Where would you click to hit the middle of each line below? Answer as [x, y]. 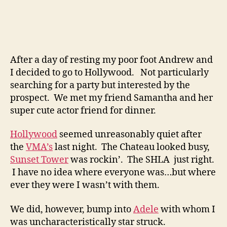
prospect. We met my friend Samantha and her [111, 98]
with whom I [187, 209]
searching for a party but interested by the [100, 85]
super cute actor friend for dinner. [83, 110]
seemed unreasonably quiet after [129, 135]
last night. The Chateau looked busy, [131, 147]
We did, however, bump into [72, 209]
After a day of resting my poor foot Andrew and [111, 60]
